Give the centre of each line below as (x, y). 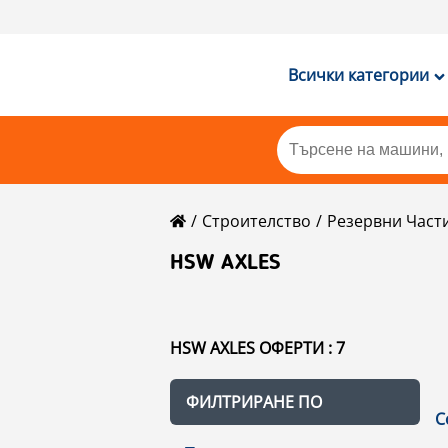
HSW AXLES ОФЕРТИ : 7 (257, 348)
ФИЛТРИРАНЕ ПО (254, 402)
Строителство (256, 221)
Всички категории (358, 75)
